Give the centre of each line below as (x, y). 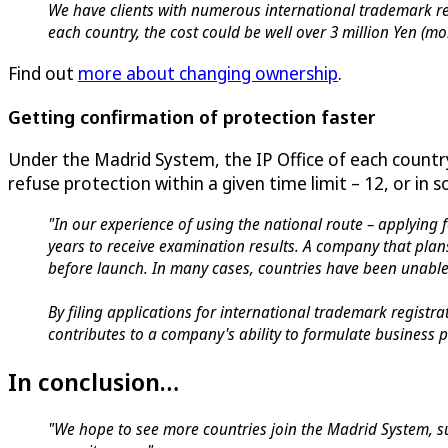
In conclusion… (93, 382)
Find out (43, 72)
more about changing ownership (208, 72)
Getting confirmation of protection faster (192, 116)
